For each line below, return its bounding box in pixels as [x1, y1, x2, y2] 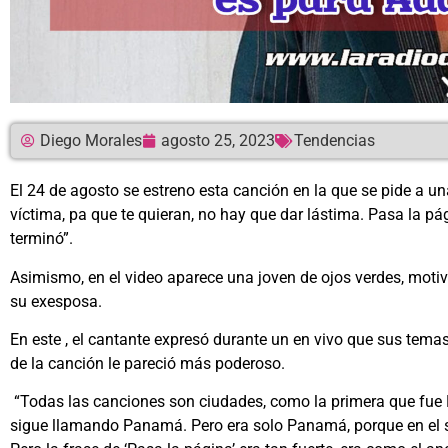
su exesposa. [10, 291, 102, 311]
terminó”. [10, 229, 73, 249]
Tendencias [294, 131, 375, 151]
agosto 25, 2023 [161, 131, 275, 151]
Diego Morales [40, 131, 142, 151]
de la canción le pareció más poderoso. [10, 353, 285, 373]
